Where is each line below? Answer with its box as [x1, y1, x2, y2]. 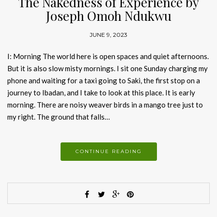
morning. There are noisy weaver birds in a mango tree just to [7, 100, 203, 109]
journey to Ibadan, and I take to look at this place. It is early [7, 88, 195, 97]
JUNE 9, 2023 [90, 31, 127, 39]
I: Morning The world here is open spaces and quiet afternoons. [7, 52, 209, 61]
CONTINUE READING [75, 148, 142, 155]
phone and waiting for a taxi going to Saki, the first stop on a [7, 76, 200, 85]
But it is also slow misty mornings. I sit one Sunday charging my [7, 64, 208, 73]
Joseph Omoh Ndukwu [46, 7, 171, 25]
